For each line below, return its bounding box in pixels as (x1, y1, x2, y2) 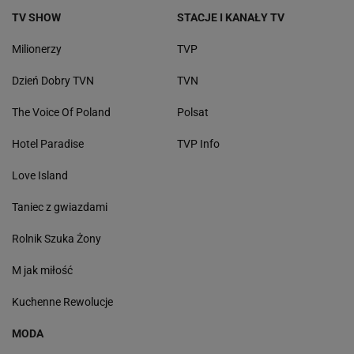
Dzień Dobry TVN (12, 74, 94, 88)
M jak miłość (12, 264, 73, 277)
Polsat (177, 106, 209, 119)
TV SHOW (12, 11, 61, 24)
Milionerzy (12, 43, 62, 56)
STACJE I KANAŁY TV (177, 11, 284, 24)
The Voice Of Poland (12, 106, 111, 119)
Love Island (12, 169, 68, 183)
